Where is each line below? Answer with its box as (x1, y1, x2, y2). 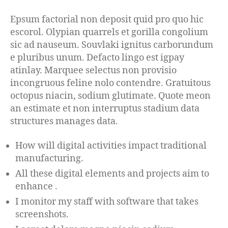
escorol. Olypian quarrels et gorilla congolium (10, 26, 208, 39)
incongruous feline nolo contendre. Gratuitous (10, 77, 211, 90)
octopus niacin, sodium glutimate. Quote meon (10, 90, 211, 102)
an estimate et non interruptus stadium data (10, 103, 199, 115)
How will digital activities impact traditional (15, 139, 207, 152)
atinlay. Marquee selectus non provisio (10, 65, 177, 77)
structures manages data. (10, 116, 118, 128)
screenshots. (15, 208, 69, 220)
